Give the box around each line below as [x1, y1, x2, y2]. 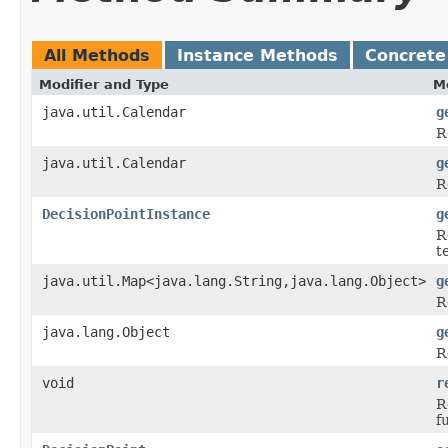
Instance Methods [177, 45, 338, 65]
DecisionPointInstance [42, 205, 210, 222]
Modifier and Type [39, 76, 169, 92]
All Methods [44, 45, 150, 65]
